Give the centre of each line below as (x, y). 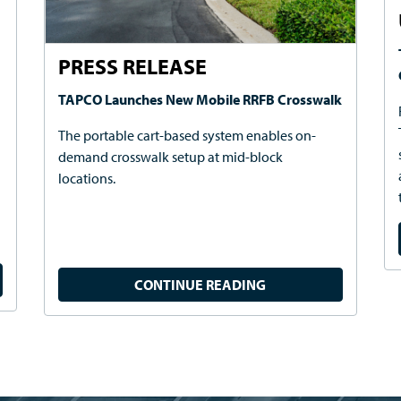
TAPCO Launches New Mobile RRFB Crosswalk (200, 99)
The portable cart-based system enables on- (188, 135)
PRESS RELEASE (133, 66)
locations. (87, 178)
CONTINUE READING (200, 284)
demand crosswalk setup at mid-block (171, 156)
